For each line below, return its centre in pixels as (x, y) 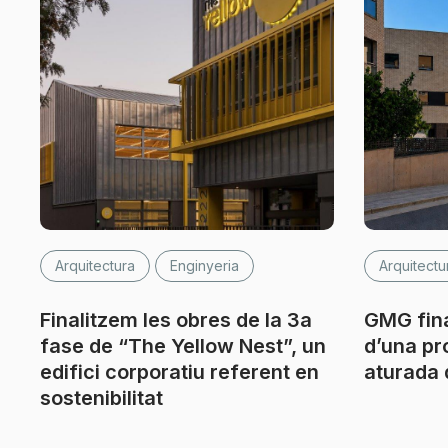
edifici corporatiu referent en (179, 372)
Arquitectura (95, 265)
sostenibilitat (101, 398)
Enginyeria (204, 265)
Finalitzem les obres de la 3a (176, 320)
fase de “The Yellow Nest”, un (183, 346)
